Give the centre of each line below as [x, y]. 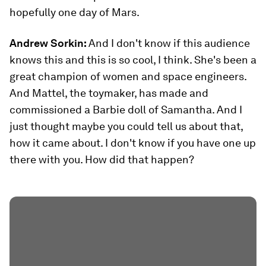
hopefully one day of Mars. [75, 12]
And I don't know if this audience [169, 43]
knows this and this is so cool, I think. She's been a [133, 60]
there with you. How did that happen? [102, 159]
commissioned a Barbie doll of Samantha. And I [126, 110]
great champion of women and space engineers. [128, 76]
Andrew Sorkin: [49, 43]
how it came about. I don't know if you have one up [133, 143]
